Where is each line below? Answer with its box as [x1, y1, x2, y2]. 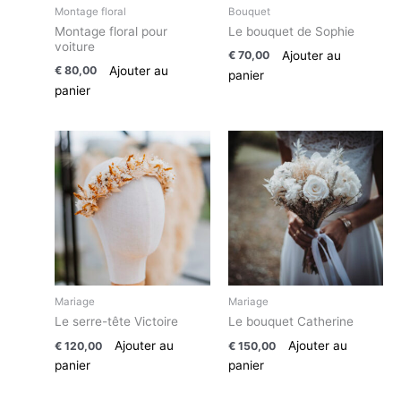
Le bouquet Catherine [227, 313, 354, 328]
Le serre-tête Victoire [55, 313, 179, 328]
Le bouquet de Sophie [227, 23, 354, 38]
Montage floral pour [55, 23, 168, 38]
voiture [55, 38, 96, 54]
